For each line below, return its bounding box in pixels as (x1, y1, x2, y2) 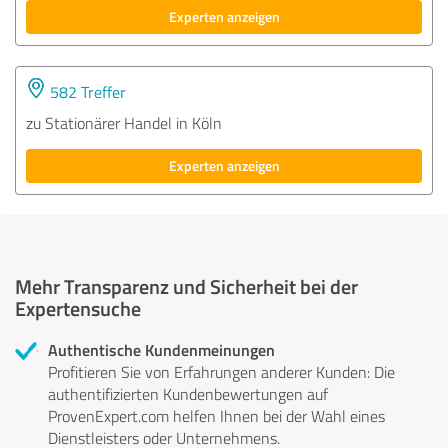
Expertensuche (15, 293, 141, 322)
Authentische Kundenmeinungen (48, 337, 275, 361)
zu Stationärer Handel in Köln (26, 111, 222, 134)
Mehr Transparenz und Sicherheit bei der (15, 271, 358, 300)
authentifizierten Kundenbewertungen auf (48, 382, 328, 405)
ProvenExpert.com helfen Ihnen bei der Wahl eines (48, 404, 385, 427)
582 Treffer (46, 80, 126, 103)
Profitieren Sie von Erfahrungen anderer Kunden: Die (48, 360, 395, 383)
